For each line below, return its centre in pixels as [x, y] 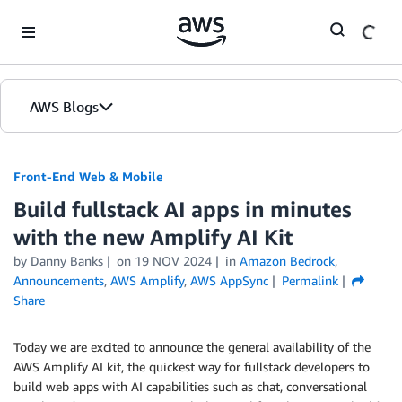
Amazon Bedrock [287, 261]
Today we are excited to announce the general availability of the [192, 347]
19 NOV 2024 [173, 261]
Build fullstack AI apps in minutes [183, 209]
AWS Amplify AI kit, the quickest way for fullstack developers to [192, 367]
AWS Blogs [64, 107]
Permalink [310, 280]
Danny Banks [67, 261]
